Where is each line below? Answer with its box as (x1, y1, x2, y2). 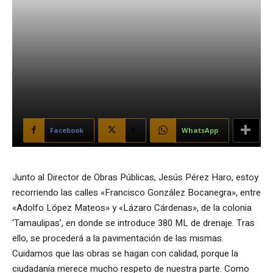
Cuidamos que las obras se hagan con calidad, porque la (12, 246, 238, 260)
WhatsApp (182, 125, 218, 135)
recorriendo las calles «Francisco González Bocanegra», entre (12, 185, 261, 199)
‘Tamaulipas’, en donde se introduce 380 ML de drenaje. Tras (12, 216, 255, 230)
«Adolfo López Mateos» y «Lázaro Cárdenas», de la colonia (12, 200, 252, 214)
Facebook (50, 125, 83, 135)
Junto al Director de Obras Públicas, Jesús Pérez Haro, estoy (12, 170, 258, 184)
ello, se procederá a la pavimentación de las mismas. (12, 231, 224, 245)
